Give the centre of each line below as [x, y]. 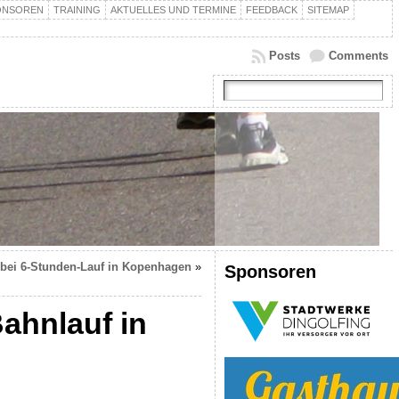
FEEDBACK [271, 10]
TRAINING [77, 10]
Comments [358, 56]
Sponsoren [270, 271]
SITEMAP [328, 10]
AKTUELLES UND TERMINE [173, 10]
